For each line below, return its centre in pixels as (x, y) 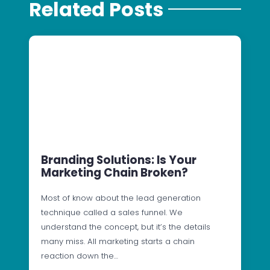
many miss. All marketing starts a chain (118, 241)
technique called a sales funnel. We (112, 212)
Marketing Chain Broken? (115, 172)
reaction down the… (80, 256)
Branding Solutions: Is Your (119, 160)
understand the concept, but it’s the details (126, 227)
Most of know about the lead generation (121, 198)
